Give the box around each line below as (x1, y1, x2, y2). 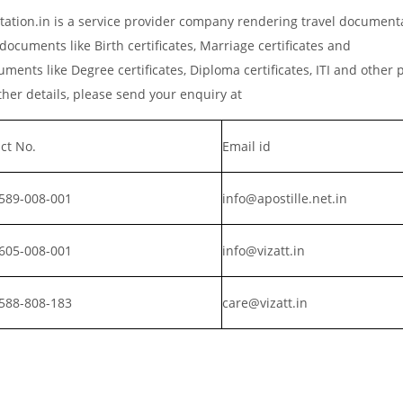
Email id (222, 137, 271, 155)
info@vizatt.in (222, 241, 305, 259)
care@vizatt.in (222, 293, 308, 311)
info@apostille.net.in (222, 189, 347, 207)
